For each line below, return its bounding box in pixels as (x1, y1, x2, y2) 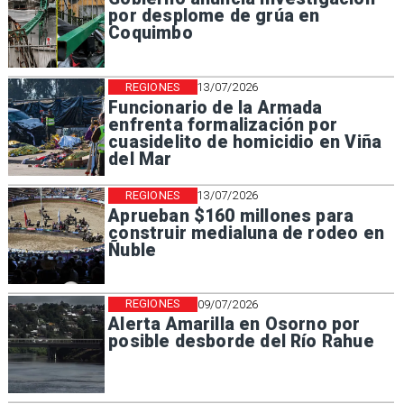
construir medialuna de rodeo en (108, 222, 384, 243)
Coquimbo (108, 23, 193, 44)
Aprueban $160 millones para (108, 205, 354, 226)
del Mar (108, 148, 172, 170)
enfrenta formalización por (108, 114, 337, 135)
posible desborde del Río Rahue (108, 331, 374, 353)
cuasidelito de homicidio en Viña (108, 131, 382, 152)
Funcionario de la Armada (108, 96, 323, 118)
